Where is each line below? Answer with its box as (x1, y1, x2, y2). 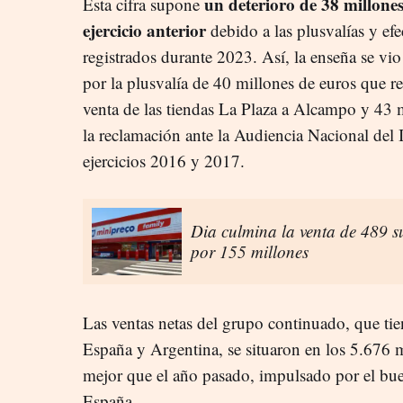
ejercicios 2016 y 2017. (83, 148, 245, 172)
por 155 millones (191, 240, 309, 264)
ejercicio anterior (83, 17, 206, 42)
